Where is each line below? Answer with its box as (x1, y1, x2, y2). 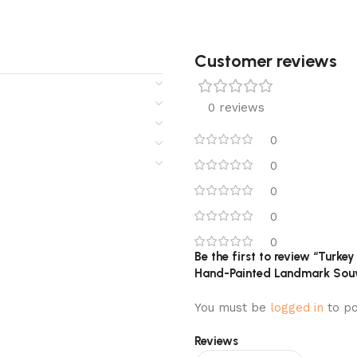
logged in (270, 300, 324, 316)
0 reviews (207, 100, 265, 116)
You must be (194, 300, 270, 316)
